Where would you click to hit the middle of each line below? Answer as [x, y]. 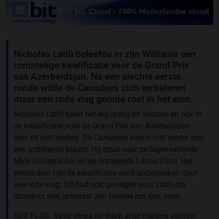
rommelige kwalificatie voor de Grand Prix [101, 66]
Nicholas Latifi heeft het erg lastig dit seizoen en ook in [108, 114]
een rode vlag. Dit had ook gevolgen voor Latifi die [99, 185]
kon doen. [164, 197]
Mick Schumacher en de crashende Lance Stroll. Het [103, 161]
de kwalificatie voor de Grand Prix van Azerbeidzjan [102, 126]
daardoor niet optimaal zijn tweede [74, 197]
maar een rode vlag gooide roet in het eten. [103, 99]
